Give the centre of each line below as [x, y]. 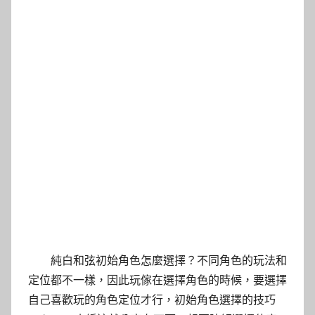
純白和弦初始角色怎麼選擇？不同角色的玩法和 [169, 260]
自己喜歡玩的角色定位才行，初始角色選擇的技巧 [152, 300]
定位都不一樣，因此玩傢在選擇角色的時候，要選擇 [157, 280]
